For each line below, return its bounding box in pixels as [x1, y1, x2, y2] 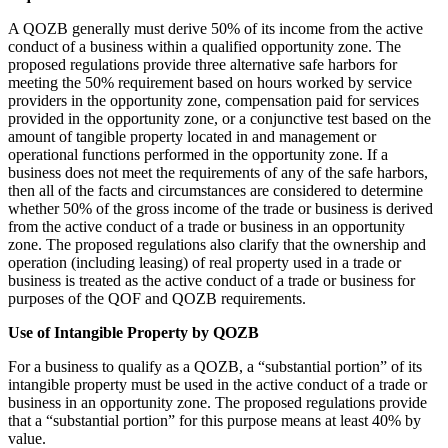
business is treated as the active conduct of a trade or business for [8, 271, 415, 289]
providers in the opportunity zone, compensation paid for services [8, 91, 419, 109]
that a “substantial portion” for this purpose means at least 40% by [8, 411, 421, 429]
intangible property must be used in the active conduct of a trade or [8, 375, 427, 393]
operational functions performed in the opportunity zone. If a [8, 145, 388, 163]
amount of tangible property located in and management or [8, 127, 376, 145]
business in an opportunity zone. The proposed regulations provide [8, 393, 427, 411]
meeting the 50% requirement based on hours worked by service [8, 73, 412, 91]
